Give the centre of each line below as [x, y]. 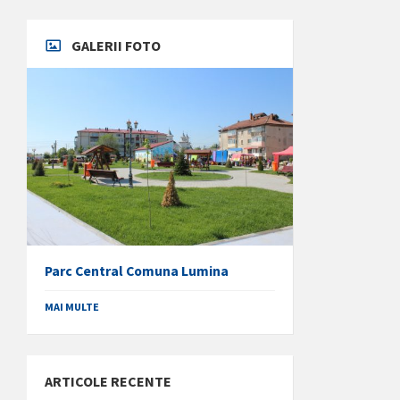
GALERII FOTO [116, 46]
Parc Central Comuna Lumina [137, 271]
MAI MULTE [72, 307]
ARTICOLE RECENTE [108, 382]
